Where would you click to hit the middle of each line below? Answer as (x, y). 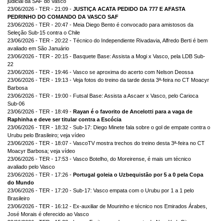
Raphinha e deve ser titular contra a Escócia (64, 120)
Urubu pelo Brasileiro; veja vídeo (46, 135)
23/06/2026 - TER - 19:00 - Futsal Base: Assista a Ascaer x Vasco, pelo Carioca (103, 96)
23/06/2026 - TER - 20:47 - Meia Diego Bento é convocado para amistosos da (100, 25)
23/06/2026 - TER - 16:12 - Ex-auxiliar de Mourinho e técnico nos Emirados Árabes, (107, 206)
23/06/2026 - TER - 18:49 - (40, 112)
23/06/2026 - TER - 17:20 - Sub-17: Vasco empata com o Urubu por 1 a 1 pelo (101, 191)
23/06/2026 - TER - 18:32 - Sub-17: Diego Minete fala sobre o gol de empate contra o (109, 128)
